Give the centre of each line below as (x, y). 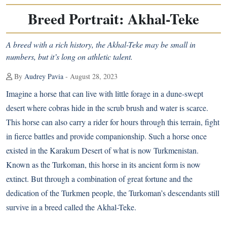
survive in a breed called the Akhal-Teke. (71, 207)
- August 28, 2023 (90, 76)
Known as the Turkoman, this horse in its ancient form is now (103, 164)
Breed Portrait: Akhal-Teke (113, 19)
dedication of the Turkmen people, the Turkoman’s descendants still (113, 193)
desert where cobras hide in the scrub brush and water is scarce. (107, 108)
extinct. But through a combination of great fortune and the (99, 179)
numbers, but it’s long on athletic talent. (69, 56)
